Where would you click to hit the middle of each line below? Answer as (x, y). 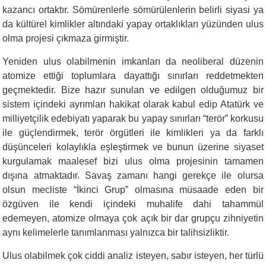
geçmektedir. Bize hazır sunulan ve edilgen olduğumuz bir (133, 90)
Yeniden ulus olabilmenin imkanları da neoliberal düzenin (133, 61)
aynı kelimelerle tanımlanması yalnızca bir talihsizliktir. (116, 232)
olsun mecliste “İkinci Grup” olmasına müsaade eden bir (133, 189)
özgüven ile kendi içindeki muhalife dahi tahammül (133, 204)
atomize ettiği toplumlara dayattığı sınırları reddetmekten (133, 75)
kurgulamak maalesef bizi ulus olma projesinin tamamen (133, 161)
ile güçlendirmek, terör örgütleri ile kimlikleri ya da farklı (133, 132)
